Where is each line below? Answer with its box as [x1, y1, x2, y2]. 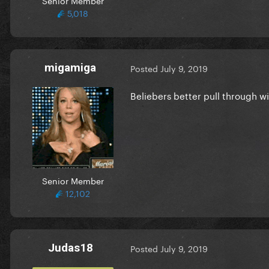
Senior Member [41, 173, 104, 187]
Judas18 [47, 240, 93, 255]
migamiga [44, 60, 96, 74]
